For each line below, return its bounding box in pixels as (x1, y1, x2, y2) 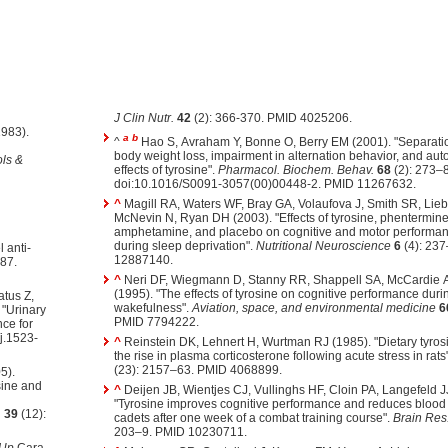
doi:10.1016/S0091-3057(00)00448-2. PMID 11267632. (113, 177, 416, 192)
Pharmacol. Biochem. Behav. (217, 163, 374, 178)
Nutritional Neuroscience (255, 239, 391, 254)
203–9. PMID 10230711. (113, 425, 247, 440)
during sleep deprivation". (113, 239, 256, 254)
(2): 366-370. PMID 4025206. (190, 111, 352, 126)
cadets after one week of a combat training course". (113, 411, 393, 426)
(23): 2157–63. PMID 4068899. (113, 363, 282, 378)
